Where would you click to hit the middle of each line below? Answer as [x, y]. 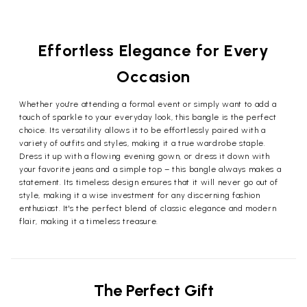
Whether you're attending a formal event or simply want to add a [148, 105]
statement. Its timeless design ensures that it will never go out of [149, 183]
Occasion [153, 77]
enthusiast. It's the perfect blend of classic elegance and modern [148, 209]
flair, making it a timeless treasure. [89, 222]
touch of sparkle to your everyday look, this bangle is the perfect [148, 118]
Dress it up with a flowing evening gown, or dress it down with [145, 157]
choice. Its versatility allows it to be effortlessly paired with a [143, 131]
